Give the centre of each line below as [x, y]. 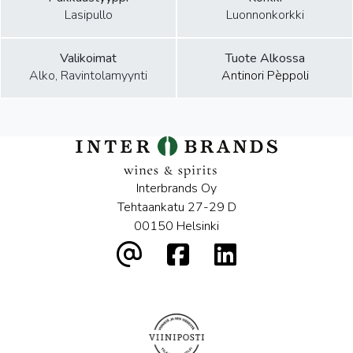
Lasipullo [88, 15]
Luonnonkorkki [265, 15]
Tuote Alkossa [265, 59]
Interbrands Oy [176, 189]
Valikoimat [88, 59]
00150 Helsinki [176, 227]
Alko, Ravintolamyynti [88, 76]
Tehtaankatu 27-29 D [176, 208]
